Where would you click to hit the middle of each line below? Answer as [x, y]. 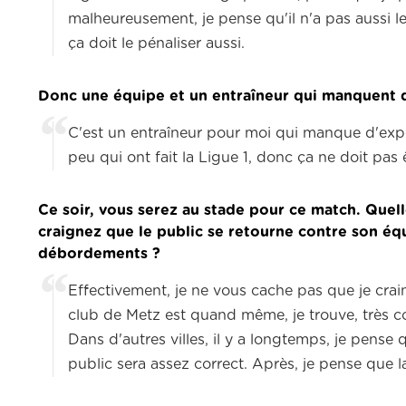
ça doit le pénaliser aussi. [156, 44]
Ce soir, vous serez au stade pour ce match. [199, 211]
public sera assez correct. [160, 365]
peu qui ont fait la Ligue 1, [160, 158]
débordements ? [99, 254]
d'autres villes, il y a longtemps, [217, 340]
